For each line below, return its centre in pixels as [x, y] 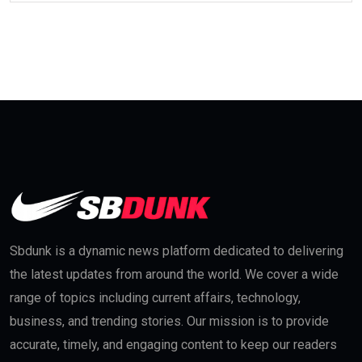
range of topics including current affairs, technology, [155, 297]
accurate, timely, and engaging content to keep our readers [173, 344]
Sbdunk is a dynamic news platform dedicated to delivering [177, 250]
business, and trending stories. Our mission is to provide [169, 321]
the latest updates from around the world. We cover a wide [174, 274]
